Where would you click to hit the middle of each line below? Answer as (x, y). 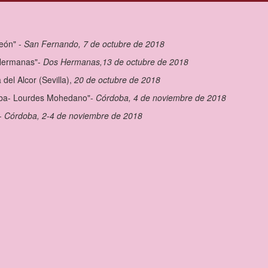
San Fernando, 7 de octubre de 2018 (94, 43)
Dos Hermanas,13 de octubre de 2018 (116, 61)
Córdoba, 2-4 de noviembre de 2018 (73, 115)
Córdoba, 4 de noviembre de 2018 (161, 97)
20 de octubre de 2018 (117, 79)
